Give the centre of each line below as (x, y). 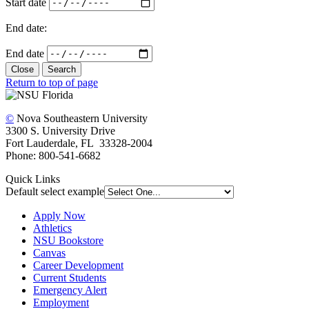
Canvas (49, 252)
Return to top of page (52, 82)
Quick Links (33, 179)
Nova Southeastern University (82, 118)
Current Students (70, 277)
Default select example (55, 191)
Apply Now (59, 215)
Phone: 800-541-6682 (53, 155)
